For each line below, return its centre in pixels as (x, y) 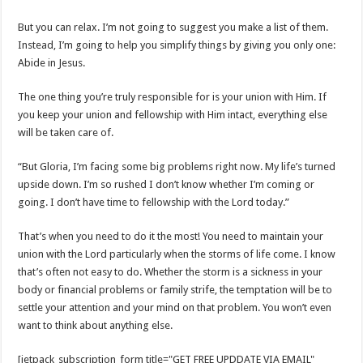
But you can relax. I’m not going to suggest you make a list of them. (173, 27)
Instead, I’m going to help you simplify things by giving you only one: (177, 45)
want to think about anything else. (96, 325)
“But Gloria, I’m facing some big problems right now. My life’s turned (177, 167)
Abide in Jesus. (52, 63)
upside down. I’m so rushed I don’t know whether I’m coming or (167, 184)
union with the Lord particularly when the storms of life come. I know (177, 254)
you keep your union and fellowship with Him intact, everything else (173, 115)
